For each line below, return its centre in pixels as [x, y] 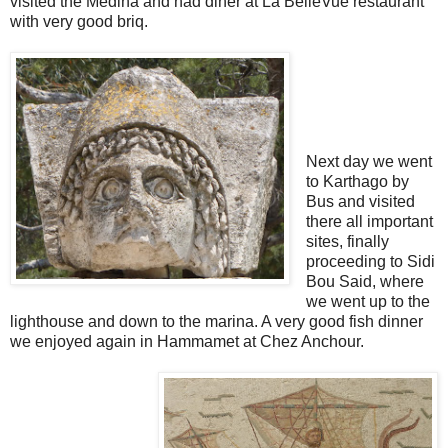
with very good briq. [79, 22]
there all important [369, 222]
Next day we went [368, 162]
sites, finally [347, 242]
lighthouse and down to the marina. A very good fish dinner [216, 322]
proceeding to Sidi [370, 262]
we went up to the [367, 302]
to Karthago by [357, 182]
